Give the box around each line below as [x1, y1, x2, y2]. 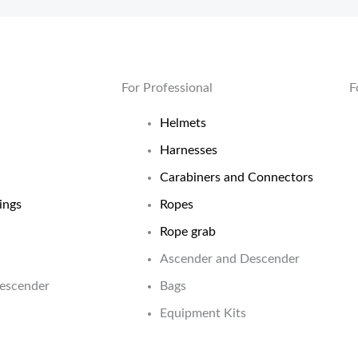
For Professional [121, 81, 213, 94]
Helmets [160, 116, 206, 129]
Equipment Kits [160, 306, 246, 320]
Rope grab [160, 225, 216, 238]
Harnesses [160, 143, 217, 157]
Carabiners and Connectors [160, 170, 313, 184]
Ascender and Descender [160, 252, 300, 265]
